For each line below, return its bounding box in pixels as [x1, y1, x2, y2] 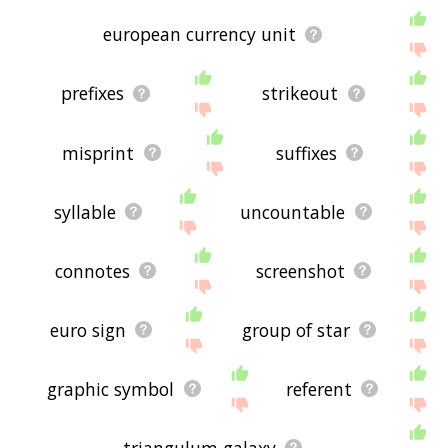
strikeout [262, 81, 339, 106]
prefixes [60, 81, 124, 106]
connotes [54, 258, 130, 283]
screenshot [255, 258, 345, 283]
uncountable [240, 199, 346, 224]
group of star [241, 317, 350, 342]
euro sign [49, 317, 126, 342]
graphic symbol [47, 376, 175, 401]
